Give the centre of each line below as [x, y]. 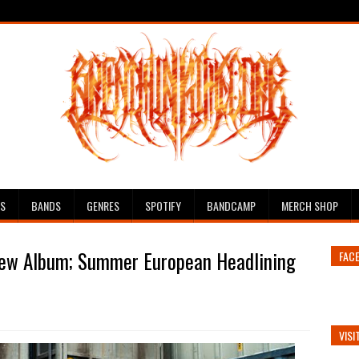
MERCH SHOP [310, 206]
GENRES [103, 206]
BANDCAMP [231, 206]
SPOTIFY [163, 206]
